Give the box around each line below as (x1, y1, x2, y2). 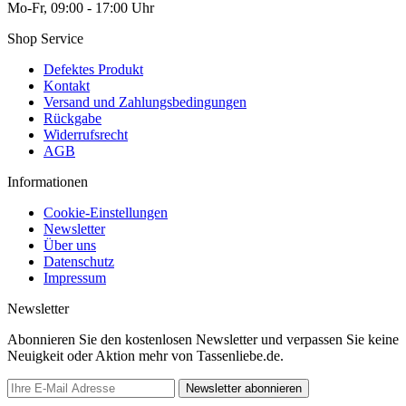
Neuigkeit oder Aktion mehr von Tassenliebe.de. (7, 347, 284, 363)
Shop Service (7, 30, 83, 46)
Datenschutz (43, 253, 114, 269)
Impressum (43, 269, 106, 285)
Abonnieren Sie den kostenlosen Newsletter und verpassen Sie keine (7, 331, 399, 347)
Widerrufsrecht (43, 126, 128, 142)
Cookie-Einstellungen (43, 204, 168, 220)
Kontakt (43, 77, 90, 93)
